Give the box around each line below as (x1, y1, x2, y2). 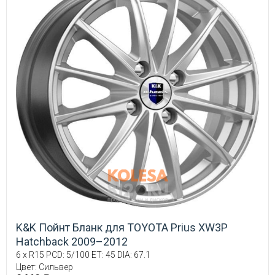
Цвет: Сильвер (16, 262, 73, 273)
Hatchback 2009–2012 (16, 235, 128, 249)
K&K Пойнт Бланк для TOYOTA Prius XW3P (16, 221, 228, 234)
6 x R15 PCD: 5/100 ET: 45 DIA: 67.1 (16, 250, 150, 260)
